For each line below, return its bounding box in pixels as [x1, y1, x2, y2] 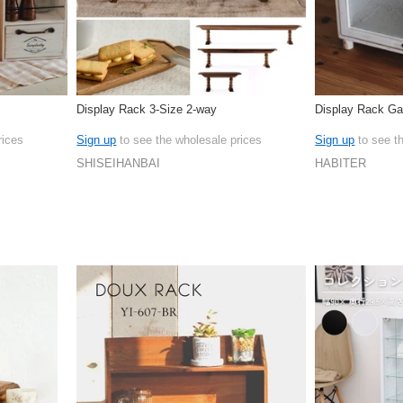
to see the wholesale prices [116, 132, 263, 147]
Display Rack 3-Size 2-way [76, 103, 218, 116]
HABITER [315, 157, 367, 171]
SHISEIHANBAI [76, 157, 161, 171]
